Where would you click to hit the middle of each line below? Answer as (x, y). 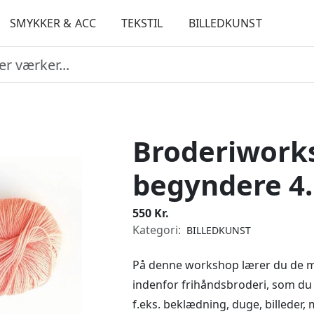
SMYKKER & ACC (53, 23)
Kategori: (158, 230)
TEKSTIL (142, 23)
